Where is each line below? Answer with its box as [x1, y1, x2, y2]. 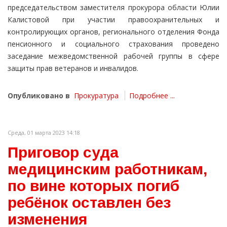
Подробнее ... [129, 91, 175, 101]
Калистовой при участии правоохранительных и [8, 15, 219, 25]
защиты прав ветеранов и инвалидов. [8, 63, 138, 73]
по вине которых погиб [8, 177, 179, 195]
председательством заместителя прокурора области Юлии [8, 3, 219, 13]
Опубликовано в [8, 91, 70, 101]
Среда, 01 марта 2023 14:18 [8, 129, 80, 137]
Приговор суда [8, 144, 119, 161]
